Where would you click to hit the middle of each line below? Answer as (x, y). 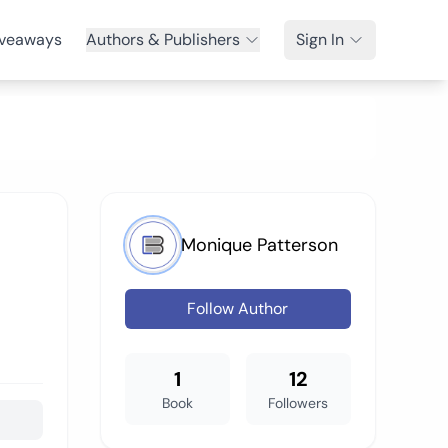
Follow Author (238, 308)
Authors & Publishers (163, 39)
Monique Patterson (259, 245)
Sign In (320, 39)
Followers (298, 403)
